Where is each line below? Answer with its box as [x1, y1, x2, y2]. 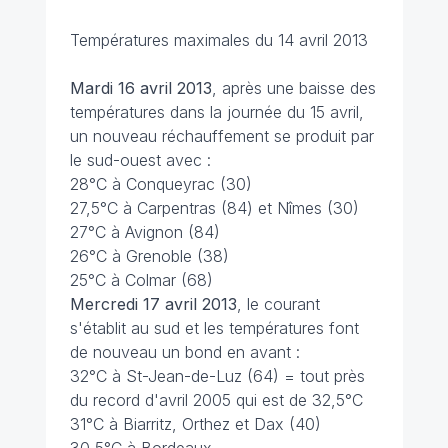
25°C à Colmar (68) [69, 270, 213, 290]
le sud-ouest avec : [69, 150, 211, 170]
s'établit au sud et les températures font [69, 318, 359, 338]
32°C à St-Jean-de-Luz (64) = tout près [69, 366, 365, 386]
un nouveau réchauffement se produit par [69, 126, 374, 146]
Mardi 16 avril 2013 [69, 78, 212, 98]
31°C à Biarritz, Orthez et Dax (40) [69, 414, 321, 434]
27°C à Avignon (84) [69, 222, 220, 242]
